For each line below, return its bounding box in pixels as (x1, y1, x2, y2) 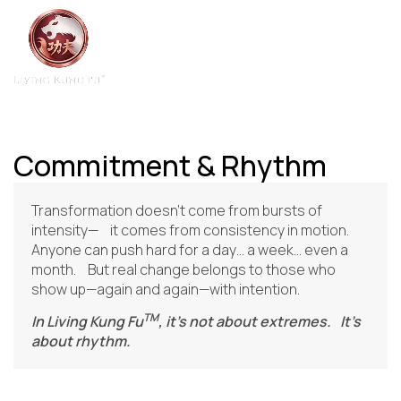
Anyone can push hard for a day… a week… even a (31, 240, 348, 260)
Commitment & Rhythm (13, 146, 327, 185)
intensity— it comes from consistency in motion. (31, 220, 349, 240)
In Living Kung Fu (31, 311, 143, 332)
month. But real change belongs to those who (31, 260, 336, 279)
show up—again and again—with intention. (31, 279, 300, 299)
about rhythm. (31, 331, 131, 352)
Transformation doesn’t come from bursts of (31, 200, 322, 220)
